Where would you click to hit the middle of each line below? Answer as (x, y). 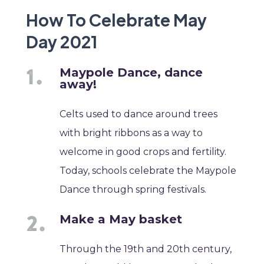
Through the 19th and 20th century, (146, 249)
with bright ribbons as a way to (131, 133)
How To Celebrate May (116, 20)
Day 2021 (62, 42)
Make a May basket (121, 220)
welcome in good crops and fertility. (143, 152)
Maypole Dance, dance (131, 73)
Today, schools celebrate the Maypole (148, 171)
